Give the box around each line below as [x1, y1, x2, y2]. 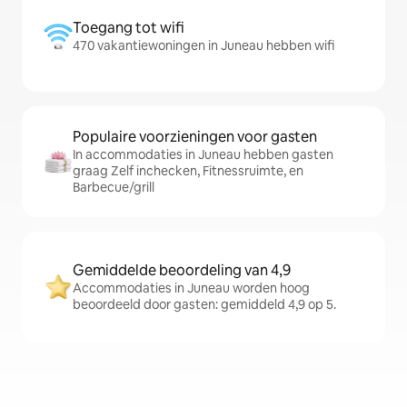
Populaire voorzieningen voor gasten [73, 127, 317, 147]
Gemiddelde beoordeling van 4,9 [73, 261, 291, 281]
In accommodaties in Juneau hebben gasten [73, 146, 333, 164]
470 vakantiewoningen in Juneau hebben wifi [73, 37, 334, 55]
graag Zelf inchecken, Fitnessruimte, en [73, 163, 303, 180]
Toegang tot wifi [73, 18, 184, 38]
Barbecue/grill [73, 179, 154, 196]
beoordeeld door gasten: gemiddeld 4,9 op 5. [73, 296, 336, 313]
